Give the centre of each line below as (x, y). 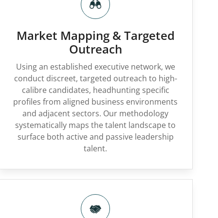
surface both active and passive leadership (95, 137)
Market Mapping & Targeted (95, 35)
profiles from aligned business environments (95, 102)
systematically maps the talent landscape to (95, 125)
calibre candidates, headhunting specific (95, 90)
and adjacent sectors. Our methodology (95, 113)
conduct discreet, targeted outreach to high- (95, 78)
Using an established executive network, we (95, 67)
